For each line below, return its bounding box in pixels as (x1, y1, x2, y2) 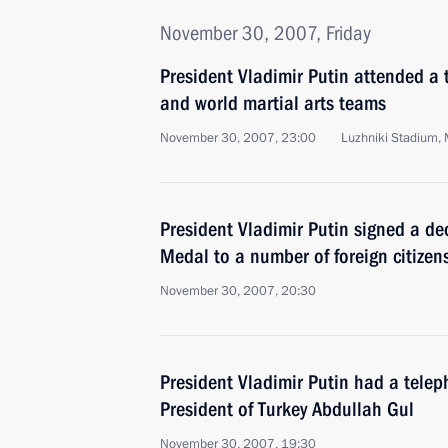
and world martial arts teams (160, 91, 386, 115)
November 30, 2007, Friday (160, 21, 371, 45)
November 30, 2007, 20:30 (160, 282, 316, 300)
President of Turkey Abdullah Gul (160, 397, 414, 421)
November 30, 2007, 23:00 (160, 129, 316, 147)
